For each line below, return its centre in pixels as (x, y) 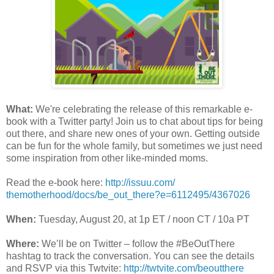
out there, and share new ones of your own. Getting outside (133, 134)
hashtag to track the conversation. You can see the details (130, 256)
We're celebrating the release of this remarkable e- (143, 109)
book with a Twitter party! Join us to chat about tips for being (135, 122)
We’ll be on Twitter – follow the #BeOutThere (137, 244)
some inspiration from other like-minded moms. (107, 158)
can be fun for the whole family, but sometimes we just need (134, 146)
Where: (23, 244)
